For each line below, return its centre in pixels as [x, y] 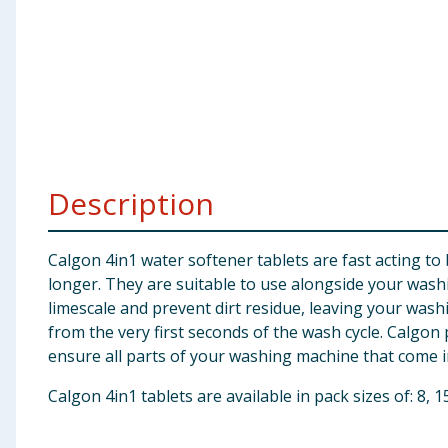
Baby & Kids [54, 25]
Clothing [43, 74]
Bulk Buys [46, 172]
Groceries [46, 123]
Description [131, 203]
